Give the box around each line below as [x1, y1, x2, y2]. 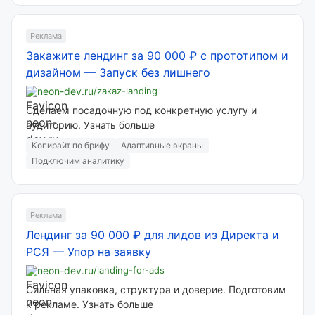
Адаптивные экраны [121, 140, 203, 150]
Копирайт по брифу [32, 140, 110, 150]
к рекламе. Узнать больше [26, 298, 153, 310]
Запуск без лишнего [99, 65, 210, 79]
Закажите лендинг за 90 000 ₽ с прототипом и [26, 49, 288, 63]
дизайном [26, 65, 81, 79]
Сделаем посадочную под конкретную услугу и [26, 104, 257, 116]
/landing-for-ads [94, 264, 165, 276]
